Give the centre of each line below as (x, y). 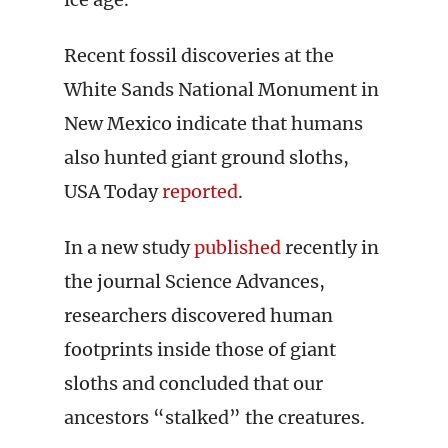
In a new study (129, 247)
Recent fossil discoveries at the (199, 55)
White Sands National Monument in (221, 89)
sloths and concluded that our (193, 383)
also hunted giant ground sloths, (206, 157)
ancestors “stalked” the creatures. (214, 417)
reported (200, 191)
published (237, 247)
